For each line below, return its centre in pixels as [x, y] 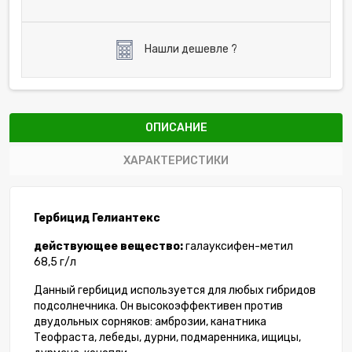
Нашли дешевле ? [190, 49]
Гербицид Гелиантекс [97, 218]
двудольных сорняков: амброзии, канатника [150, 322]
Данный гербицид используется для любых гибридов [175, 291]
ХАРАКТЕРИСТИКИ [176, 161]
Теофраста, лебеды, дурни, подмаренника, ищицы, [167, 338]
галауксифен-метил [238, 247]
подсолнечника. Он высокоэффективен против [158, 306]
